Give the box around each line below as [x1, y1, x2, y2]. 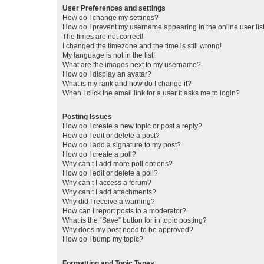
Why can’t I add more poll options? [62, 160, 173, 169]
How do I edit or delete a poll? [62, 169, 158, 178]
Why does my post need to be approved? [62, 226, 193, 235]
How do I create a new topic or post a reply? [62, 122, 202, 131]
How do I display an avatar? [62, 70, 151, 79]
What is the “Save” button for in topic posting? [62, 216, 207, 225]
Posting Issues [62, 113, 112, 121]
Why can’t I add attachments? [62, 188, 156, 197]
